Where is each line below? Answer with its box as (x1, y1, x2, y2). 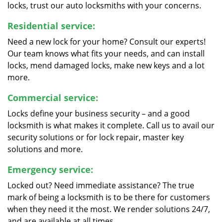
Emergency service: (7, 164, 93, 175)
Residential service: (7, 20, 95, 32)
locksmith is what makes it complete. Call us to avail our (7, 120, 215, 131)
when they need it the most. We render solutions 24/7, (7, 204, 210, 215)
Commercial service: (7, 92, 98, 104)
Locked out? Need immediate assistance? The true (7, 180, 194, 191)
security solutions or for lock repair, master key (7, 132, 184, 143)
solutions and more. (7, 144, 83, 155)
